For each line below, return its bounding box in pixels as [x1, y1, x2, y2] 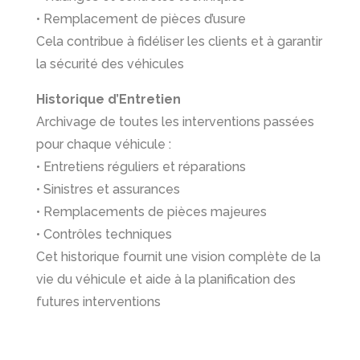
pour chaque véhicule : [35, 137, 171, 152]
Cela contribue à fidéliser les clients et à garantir [35, 34, 322, 49]
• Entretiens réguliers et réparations [35, 159, 246, 174]
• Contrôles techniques [35, 227, 172, 242]
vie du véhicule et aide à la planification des [35, 272, 296, 287]
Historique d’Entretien [35, 92, 181, 107]
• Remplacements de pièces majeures [35, 204, 267, 219]
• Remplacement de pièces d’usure [35, 11, 246, 27]
